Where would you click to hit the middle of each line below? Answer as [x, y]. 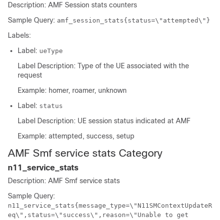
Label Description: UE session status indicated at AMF [104, 121]
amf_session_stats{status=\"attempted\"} [134, 20]
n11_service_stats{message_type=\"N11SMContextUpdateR [110, 206]
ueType [51, 51]
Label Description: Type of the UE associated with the [103, 66]
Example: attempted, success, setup [76, 136]
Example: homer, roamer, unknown [72, 90]
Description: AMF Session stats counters [72, 5]
